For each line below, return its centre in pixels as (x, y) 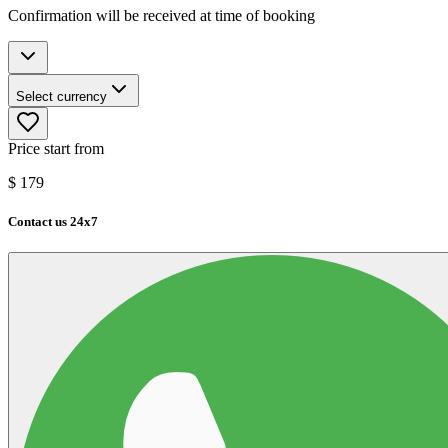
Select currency (61, 96)
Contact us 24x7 (53, 221)
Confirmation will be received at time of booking (161, 15)
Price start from (56, 148)
